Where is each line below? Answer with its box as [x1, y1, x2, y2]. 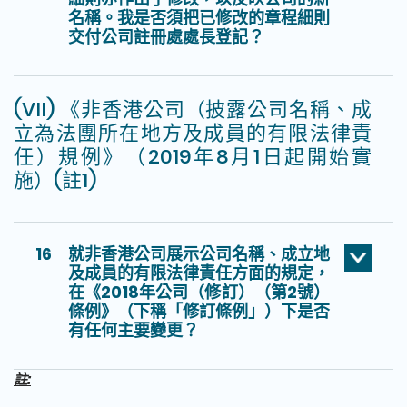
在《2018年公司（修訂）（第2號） [68, 281, 330, 304]
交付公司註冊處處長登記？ [68, 25, 264, 49]
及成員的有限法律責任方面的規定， [68, 262, 330, 285]
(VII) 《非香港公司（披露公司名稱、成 [14, 95, 372, 124]
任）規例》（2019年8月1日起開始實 [14, 143, 372, 172]
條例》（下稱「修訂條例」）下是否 [68, 300, 330, 323]
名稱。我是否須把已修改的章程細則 [68, 6, 330, 30]
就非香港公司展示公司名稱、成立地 [68, 243, 330, 266]
